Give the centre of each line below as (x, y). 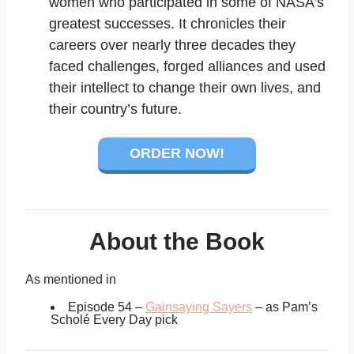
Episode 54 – (107, 307)
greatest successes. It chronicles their (168, 23)
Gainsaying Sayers (199, 307)
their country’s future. (115, 109)
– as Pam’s (285, 307)
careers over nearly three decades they (172, 45)
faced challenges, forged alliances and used (187, 66)
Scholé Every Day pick (114, 320)
